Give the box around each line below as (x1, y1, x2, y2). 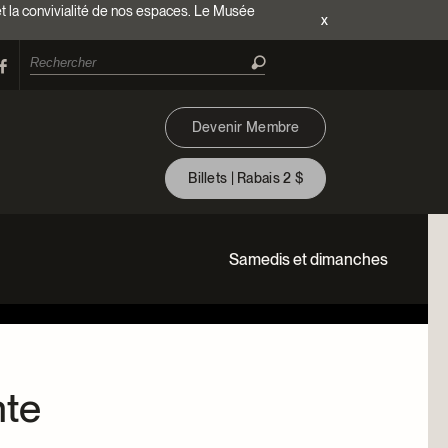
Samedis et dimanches (229, 249, 388, 269)
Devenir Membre (191, 119, 300, 135)
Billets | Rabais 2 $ (188, 170, 303, 186)
